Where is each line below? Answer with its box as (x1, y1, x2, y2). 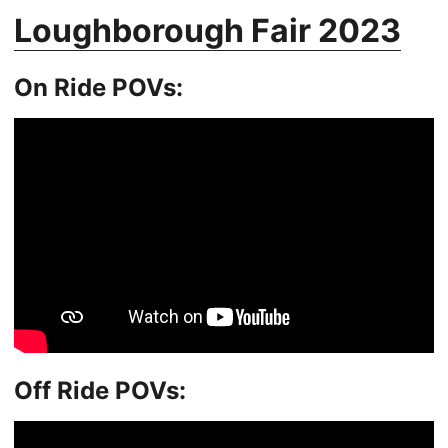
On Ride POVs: (14, 72, 183, 102)
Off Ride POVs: (14, 375, 186, 405)
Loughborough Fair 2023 (14, 10, 401, 50)
